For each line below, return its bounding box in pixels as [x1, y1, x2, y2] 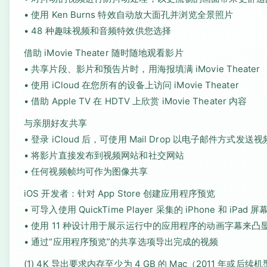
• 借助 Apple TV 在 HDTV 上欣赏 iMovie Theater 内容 [24, 95, 247, 107]
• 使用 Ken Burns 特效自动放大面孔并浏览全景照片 [24, 9, 233, 20]
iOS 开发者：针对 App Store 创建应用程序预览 [24, 188, 215, 199]
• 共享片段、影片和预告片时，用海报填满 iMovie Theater [24, 63, 260, 74]
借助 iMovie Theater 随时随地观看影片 [24, 47, 184, 58]
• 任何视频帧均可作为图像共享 [24, 166, 148, 177]
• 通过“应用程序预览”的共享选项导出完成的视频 [24, 236, 219, 247]
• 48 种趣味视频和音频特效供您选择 [24, 25, 171, 36]
